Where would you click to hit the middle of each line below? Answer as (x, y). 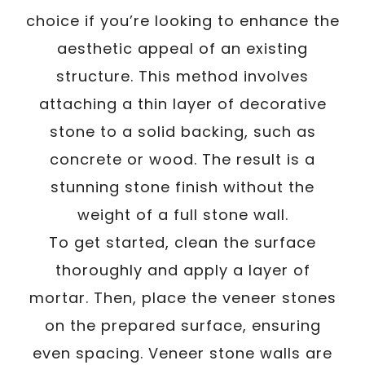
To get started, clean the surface (182, 242)
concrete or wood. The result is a (182, 159)
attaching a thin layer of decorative (182, 103)
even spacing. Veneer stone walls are (182, 353)
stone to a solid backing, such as (182, 131)
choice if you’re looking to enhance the (182, 20)
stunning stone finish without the (182, 187)
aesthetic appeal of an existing (182, 48)
